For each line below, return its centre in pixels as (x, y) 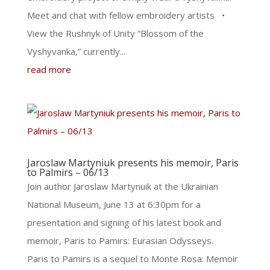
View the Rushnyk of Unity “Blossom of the (115, 33)
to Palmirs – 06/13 (67, 172)
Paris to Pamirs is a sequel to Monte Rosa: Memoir (132, 259)
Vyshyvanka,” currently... (76, 51)
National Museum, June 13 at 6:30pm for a (114, 204)
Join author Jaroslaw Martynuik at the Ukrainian (122, 186)
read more (49, 69)
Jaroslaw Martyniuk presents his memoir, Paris (133, 163)
